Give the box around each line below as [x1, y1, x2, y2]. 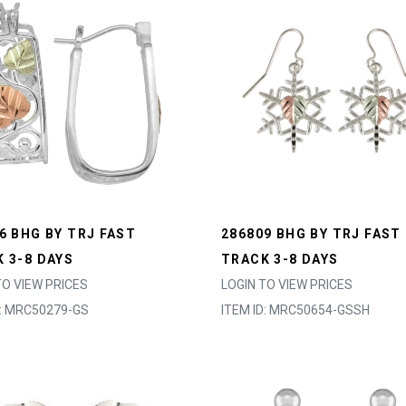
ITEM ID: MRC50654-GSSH [221, 303, 370, 317]
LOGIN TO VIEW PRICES [221, 277, 353, 292]
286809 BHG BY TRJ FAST [221, 227, 401, 241]
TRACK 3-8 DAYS [221, 252, 339, 266]
